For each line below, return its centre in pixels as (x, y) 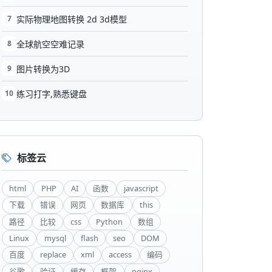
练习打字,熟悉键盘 (52, 93)
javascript (141, 188)
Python (110, 221)
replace (53, 255)
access (121, 255)
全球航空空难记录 (50, 44)
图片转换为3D (43, 69)
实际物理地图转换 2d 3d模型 (72, 19)
